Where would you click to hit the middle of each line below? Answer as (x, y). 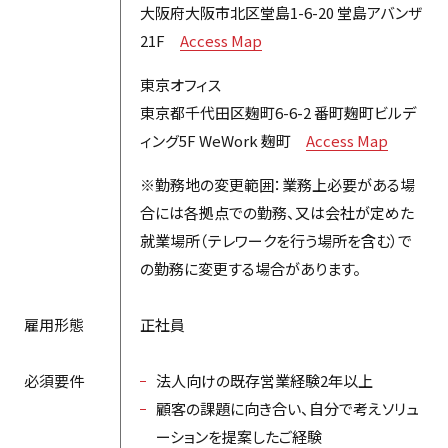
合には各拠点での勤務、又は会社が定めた (276, 212)
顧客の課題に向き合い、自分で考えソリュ (287, 408)
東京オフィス (180, 84)
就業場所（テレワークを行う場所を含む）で (275, 240)
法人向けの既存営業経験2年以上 (264, 380)
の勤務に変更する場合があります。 (250, 268)
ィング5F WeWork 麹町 (222, 140)
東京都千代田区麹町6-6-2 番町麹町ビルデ (277, 112)
